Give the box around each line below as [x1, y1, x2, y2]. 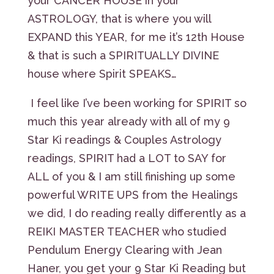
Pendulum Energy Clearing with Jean [27, 243, 222, 256]
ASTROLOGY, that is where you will [27, 12, 211, 25]
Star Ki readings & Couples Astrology [27, 133, 221, 146]
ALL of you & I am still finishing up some [27, 169, 235, 183]
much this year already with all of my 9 [27, 114, 230, 128]
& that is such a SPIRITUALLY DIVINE [27, 48, 219, 62]
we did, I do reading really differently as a [27, 206, 246, 220]
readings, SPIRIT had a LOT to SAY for [27, 151, 226, 165]
